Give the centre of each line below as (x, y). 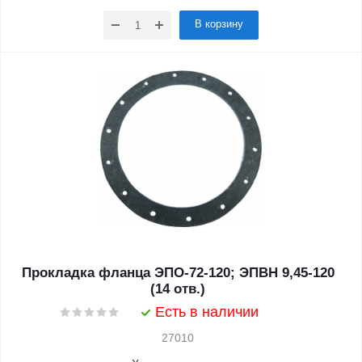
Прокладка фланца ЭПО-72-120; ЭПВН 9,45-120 (178, 273)
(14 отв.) (178, 289)
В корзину (219, 24)
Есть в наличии (207, 312)
